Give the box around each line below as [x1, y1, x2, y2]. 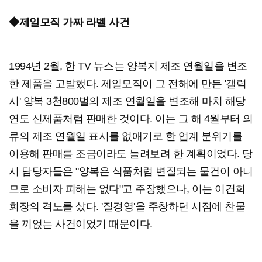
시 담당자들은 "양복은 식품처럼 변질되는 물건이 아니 [9, 165, 253, 177]
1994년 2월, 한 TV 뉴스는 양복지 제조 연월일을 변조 [9, 60, 247, 72]
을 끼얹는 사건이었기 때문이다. [9, 218, 153, 230]
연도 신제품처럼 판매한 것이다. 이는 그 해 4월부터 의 [9, 112, 253, 125]
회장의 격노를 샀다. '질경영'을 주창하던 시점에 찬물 [9, 200, 245, 212]
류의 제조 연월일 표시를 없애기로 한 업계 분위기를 [9, 130, 242, 142]
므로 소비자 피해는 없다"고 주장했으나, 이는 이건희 [9, 182, 246, 195]
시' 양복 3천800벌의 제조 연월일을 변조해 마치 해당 [9, 95, 246, 107]
